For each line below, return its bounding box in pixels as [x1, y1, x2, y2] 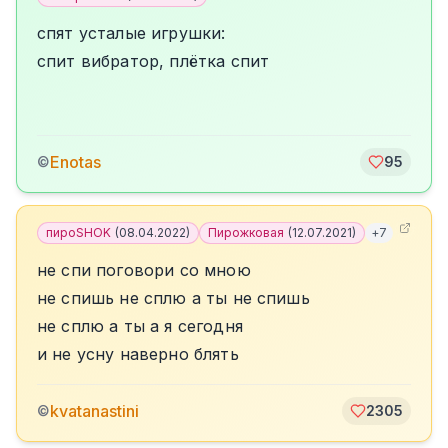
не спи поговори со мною [37, 260, 251, 280]
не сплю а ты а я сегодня [37, 316, 243, 336]
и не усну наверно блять [37, 344, 239, 364]
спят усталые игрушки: [37, 23, 226, 43]
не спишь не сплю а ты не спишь [37, 288, 310, 308]
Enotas [50, 152, 101, 172]
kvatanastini [50, 401, 139, 421]
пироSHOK [46, 225, 111, 240]
